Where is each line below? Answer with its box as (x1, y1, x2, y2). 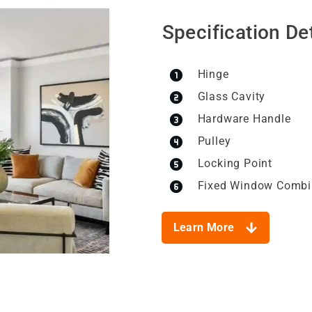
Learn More (173, 221, 235, 234)
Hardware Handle (197, 112, 291, 125)
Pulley (197, 134, 231, 148)
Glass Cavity (197, 90, 266, 103)
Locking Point (197, 157, 272, 170)
